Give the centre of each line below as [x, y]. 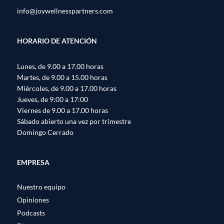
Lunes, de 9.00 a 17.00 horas [60, 66]
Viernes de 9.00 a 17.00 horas [62, 110]
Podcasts [31, 213]
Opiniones [33, 200]
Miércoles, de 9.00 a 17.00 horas [67, 88]
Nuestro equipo [41, 187]
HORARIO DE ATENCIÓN [57, 41]
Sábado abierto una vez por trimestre [74, 121]
